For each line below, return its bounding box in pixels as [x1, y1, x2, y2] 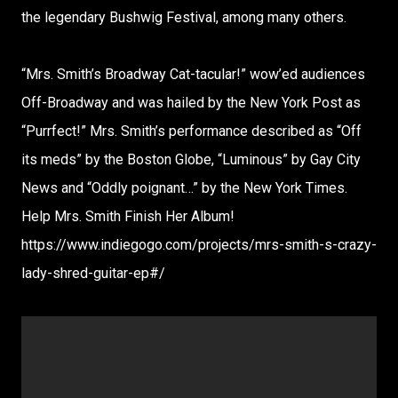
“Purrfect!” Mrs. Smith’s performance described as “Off [21, 123, 362, 139]
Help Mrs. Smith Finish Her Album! [21, 208, 235, 225]
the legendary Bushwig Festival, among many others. [21, 9, 346, 26]
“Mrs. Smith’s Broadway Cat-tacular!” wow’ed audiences [21, 66, 365, 83]
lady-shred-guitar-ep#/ [21, 265, 165, 282]
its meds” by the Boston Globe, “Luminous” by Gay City [21, 151, 361, 168]
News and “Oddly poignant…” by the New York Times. [21, 179, 347, 196]
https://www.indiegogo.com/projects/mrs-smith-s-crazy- [21, 236, 377, 253]
